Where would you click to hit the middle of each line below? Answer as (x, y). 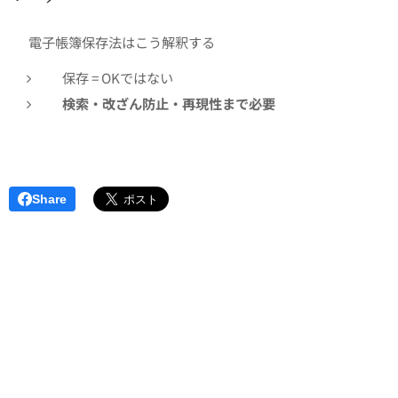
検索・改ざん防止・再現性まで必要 (169, 103)
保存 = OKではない (118, 78)
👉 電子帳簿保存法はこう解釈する (112, 42)
